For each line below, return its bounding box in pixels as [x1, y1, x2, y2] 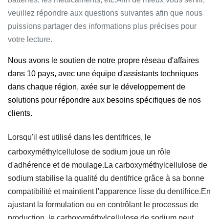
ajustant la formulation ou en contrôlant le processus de [8, 200, 198, 209]
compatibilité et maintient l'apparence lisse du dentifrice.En [8, 187, 211, 196]
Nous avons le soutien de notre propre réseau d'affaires [8, 56, 199, 65]
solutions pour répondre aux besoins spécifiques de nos [8, 96, 201, 104]
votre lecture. [8, 35, 52, 44]
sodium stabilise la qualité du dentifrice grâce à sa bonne [8, 174, 204, 182]
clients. [8, 109, 32, 117]
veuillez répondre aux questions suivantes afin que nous [8, 9, 202, 17]
